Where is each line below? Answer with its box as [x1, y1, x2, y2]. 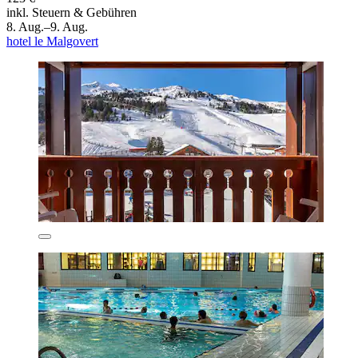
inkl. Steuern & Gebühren [6, 5, 137, 19]
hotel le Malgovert [6, 34, 98, 48]
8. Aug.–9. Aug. [6, 19, 88, 34]
